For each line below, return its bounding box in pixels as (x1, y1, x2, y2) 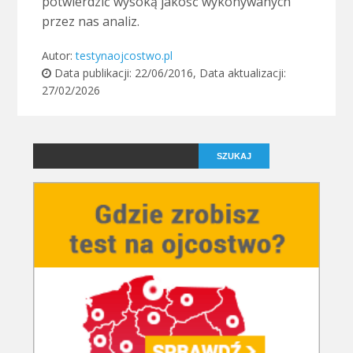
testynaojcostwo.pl (75, 48, 173, 64)
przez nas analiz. (41, 13, 139, 31)
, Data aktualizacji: (192, 65, 286, 81)
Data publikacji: (50, 65, 135, 81)
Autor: (41, 48, 76, 64)
